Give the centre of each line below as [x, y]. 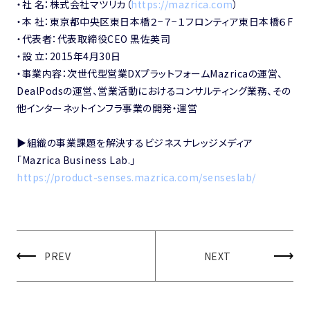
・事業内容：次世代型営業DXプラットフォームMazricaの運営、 [150, 73]
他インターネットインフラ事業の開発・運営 [107, 108]
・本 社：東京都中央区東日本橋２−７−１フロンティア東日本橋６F [155, 21]
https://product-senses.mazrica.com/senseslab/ [136, 177]
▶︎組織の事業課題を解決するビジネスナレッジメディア [135, 142]
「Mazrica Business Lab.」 [76, 159]
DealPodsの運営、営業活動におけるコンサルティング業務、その [154, 90]
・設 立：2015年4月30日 [69, 56]
